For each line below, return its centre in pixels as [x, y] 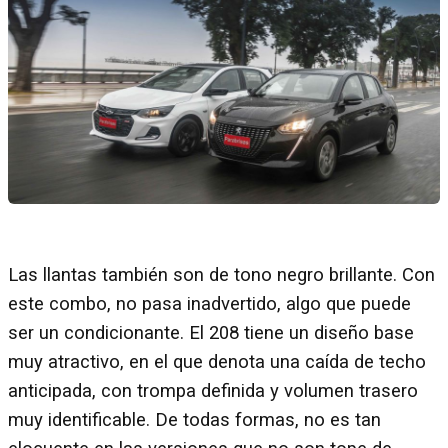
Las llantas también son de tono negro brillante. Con [221, 274]
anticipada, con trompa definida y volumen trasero [213, 390]
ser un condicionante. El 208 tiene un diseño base [211, 332]
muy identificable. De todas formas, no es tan [194, 419]
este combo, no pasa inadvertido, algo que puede [209, 303]
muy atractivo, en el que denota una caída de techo [217, 361]
